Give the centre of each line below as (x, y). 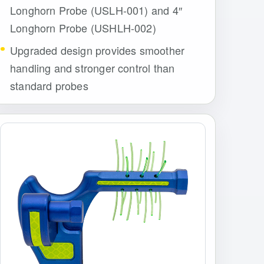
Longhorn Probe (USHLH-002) (83, 28)
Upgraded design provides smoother (98, 50)
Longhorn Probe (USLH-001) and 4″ (96, 10)
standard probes (49, 85)
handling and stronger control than (93, 67)
